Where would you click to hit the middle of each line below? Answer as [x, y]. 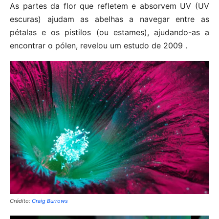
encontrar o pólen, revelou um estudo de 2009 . [99, 46]
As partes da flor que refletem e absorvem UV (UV [109, 6]
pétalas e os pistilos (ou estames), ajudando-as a [109, 33]
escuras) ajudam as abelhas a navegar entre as [109, 19]
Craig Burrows [50, 201]
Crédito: [21, 201]
